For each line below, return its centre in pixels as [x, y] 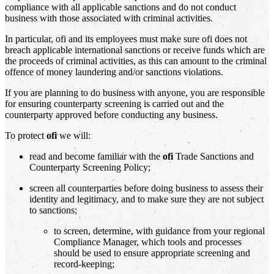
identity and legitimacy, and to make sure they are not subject [146, 199]
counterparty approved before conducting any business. [111, 114]
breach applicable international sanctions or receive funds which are [135, 50]
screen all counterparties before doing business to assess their [146, 188]
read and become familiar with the [96, 156]
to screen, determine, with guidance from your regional [159, 231]
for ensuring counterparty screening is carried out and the [114, 103]
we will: [74, 135]
